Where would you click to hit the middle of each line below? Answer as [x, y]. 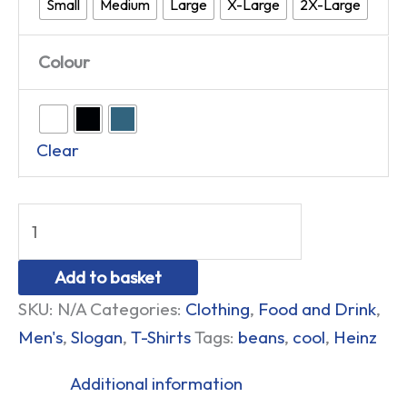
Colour [65, 62]
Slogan [97, 338]
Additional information [157, 384]
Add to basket [108, 278]
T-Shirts [161, 338]
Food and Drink [317, 309]
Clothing [218, 309]
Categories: [138, 309]
